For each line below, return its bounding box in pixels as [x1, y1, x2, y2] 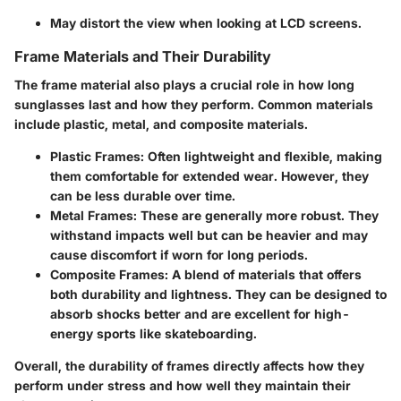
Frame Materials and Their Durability [14, 47, 271, 66]
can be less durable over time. [50, 188, 235, 204]
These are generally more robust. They [137, 208, 379, 224]
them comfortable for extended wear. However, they [50, 168, 369, 184]
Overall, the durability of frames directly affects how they [14, 358, 364, 374]
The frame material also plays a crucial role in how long [14, 77, 354, 93]
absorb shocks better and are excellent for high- [50, 306, 350, 322]
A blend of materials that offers [168, 267, 362, 283]
